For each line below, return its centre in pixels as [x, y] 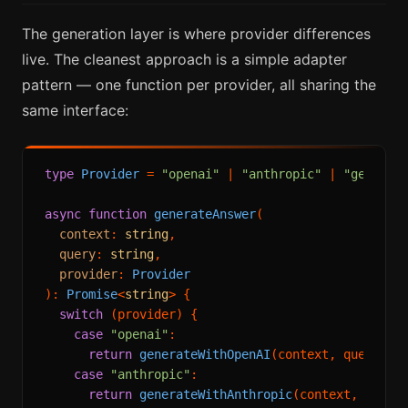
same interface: [75, 111]
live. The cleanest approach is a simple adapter [184, 60]
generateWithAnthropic [216, 395]
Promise [92, 295]
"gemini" [372, 174]
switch [81, 315]
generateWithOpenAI [205, 355]
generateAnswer [205, 214]
